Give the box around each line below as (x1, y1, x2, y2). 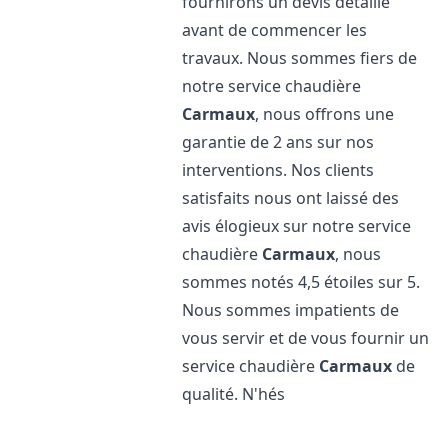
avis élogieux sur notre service (182, 215, 412, 237)
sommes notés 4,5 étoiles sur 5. (182, 271, 421, 293)
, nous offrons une (255, 103, 395, 125)
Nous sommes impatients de (182, 299, 400, 321)
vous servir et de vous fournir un (182, 327, 430, 349)
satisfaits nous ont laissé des (182, 187, 400, 209)
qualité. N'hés (182, 383, 286, 405)
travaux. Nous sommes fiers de (182, 47, 418, 69)
